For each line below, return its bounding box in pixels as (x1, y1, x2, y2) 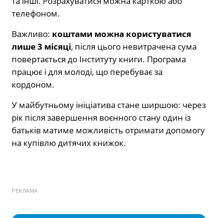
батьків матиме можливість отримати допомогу (12, 125, 205, 136)
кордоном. (12, 79, 54, 91)
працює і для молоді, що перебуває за (12, 66, 163, 78)
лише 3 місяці (12, 41, 71, 53)
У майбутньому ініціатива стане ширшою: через (12, 99, 206, 111)
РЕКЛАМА (12, 188, 38, 194)
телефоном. (12, 8, 60, 19)
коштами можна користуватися (52, 28, 191, 40)
